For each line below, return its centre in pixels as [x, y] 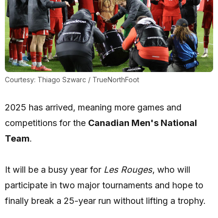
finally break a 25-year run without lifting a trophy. [105, 200]
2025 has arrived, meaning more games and [93, 107]
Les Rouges [128, 169]
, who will [171, 169]
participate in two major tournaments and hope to [104, 185]
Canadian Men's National [143, 123]
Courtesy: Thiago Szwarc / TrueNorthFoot [72, 79]
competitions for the [46, 123]
